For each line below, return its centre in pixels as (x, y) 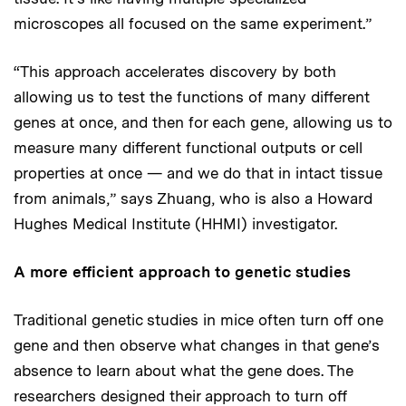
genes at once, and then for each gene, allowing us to (203, 122)
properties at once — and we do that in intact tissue (198, 173)
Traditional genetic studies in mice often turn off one (198, 319)
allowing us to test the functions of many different (192, 97)
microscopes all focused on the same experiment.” (193, 23)
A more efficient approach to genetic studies (182, 271)
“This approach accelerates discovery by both (175, 71)
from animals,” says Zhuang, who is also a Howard (193, 198)
